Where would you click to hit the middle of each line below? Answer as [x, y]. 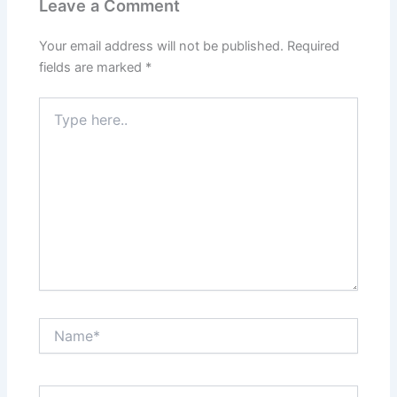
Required [314, 46]
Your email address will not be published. [162, 46]
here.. [55, 122]
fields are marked [93, 67]
